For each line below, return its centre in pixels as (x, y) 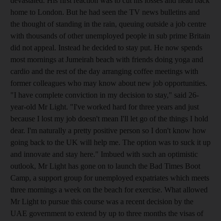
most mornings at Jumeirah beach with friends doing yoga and (107, 59)
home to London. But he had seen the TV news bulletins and (105, 12)
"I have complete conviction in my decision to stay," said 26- (105, 95)
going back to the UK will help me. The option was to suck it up (110, 142)
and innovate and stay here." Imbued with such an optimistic (104, 154)
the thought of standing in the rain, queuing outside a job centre (108, 24)
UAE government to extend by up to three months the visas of (107, 213)
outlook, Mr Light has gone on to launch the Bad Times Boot (105, 166)
